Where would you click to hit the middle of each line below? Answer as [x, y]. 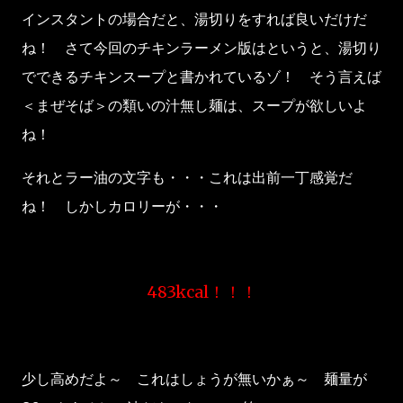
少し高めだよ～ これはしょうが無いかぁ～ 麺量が [194, 379]
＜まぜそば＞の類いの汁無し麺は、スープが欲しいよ [194, 105]
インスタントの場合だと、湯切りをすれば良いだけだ [194, 19]
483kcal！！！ [201, 292]
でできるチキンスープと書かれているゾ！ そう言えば [201, 76]
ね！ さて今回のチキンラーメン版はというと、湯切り [201, 48]
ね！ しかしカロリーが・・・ [122, 206]
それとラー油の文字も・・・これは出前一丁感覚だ [187, 177]
